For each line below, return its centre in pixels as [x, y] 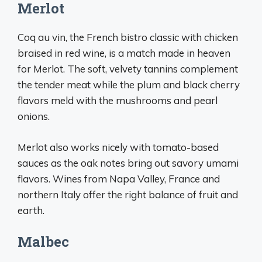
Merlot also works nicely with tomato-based [118, 147]
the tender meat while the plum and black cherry [129, 85]
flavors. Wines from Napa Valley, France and [119, 178]
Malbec [43, 242]
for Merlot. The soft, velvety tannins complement [128, 69]
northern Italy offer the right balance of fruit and [128, 194]
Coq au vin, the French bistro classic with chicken [128, 37]
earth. [31, 210]
